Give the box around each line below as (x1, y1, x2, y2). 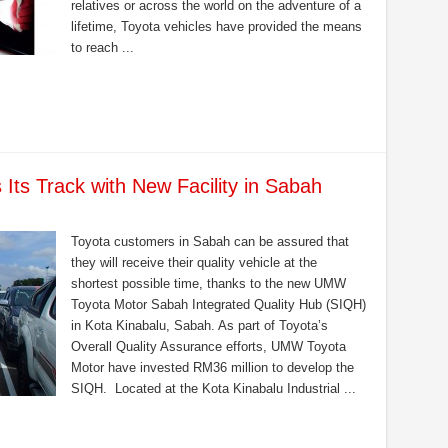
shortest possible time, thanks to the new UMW (70, 276, 346, 291)
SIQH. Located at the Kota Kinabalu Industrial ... (70, 381, 356, 396)
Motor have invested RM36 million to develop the (70, 360, 354, 375)
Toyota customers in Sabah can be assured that (70, 234, 349, 249)
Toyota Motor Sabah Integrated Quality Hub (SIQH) (70, 297, 366, 312)
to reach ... (70, 40, 134, 55)
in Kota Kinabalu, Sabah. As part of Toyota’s (70, 318, 328, 333)
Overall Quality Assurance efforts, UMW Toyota (70, 339, 346, 354)
